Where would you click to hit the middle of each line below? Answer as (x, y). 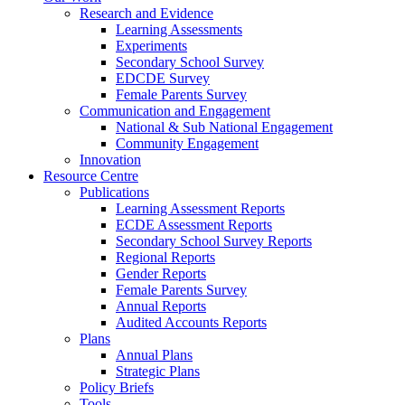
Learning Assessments (179, 29)
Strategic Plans (158, 371)
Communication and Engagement (175, 111)
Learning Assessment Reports (200, 208)
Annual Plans (154, 355)
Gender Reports (161, 273)
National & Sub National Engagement (224, 127)
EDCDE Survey (163, 78)
